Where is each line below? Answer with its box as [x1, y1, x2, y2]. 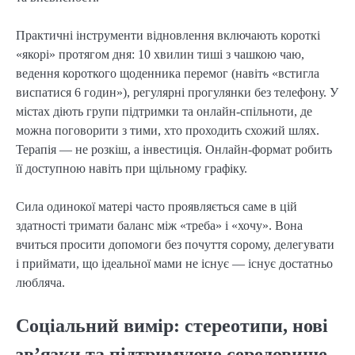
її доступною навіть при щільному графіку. [16, 161, 247, 175]
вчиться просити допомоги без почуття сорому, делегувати [16, 237, 334, 251]
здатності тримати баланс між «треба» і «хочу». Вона [16, 218, 303, 232]
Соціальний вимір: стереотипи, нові [16, 315, 328, 337]
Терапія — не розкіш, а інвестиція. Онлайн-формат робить [16, 142, 332, 156]
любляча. [16, 275, 65, 289]
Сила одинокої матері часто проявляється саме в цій [16, 199, 297, 213]
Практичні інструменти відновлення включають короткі [16, 28, 320, 42]
